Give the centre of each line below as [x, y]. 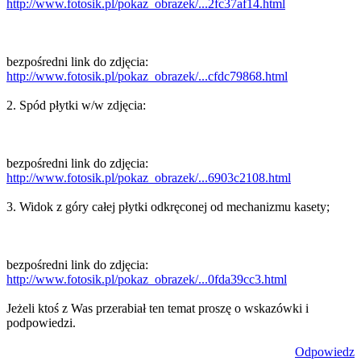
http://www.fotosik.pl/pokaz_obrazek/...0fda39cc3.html [147, 279]
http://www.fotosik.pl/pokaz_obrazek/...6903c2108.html [149, 178]
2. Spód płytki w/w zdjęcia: [76, 105]
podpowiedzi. [41, 323]
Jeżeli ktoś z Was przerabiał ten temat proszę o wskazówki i [158, 308]
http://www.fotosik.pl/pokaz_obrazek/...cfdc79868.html [147, 76]
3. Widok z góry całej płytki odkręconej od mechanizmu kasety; [168, 207]
